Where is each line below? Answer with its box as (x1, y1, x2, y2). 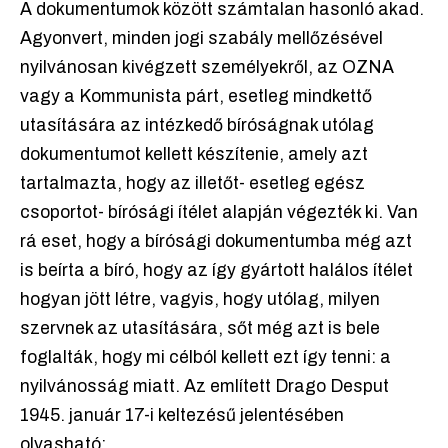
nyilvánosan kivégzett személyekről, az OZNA (20, 58, 394, 78)
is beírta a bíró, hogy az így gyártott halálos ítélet (20, 261, 413, 281)
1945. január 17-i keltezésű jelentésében (20, 406, 344, 426)
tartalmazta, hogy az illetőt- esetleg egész (20, 174, 365, 194)
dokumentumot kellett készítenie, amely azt (20, 145, 368, 165)
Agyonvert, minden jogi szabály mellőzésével (20, 29, 383, 49)
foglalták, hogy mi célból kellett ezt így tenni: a (20, 348, 391, 368)
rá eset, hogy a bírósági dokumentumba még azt (20, 232, 412, 252)
